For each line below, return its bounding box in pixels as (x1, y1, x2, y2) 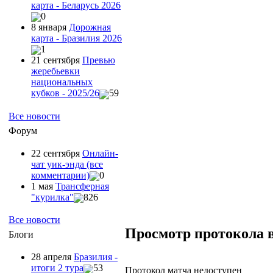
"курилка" (31, 191, 74, 202)
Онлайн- (82, 147, 118, 158)
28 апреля (31, 252, 74, 263)
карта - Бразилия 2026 (31, 32, 122, 43)
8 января (31, 21, 69, 32)
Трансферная (55, 180, 109, 191)
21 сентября (31, 55, 82, 66)
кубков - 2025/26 (31, 88, 99, 99)
